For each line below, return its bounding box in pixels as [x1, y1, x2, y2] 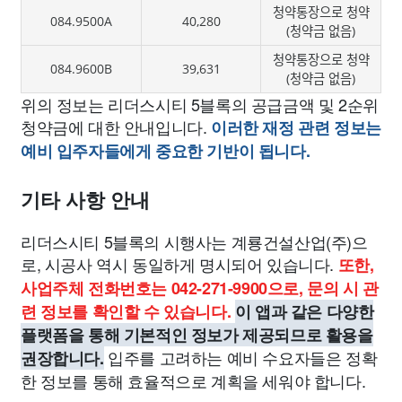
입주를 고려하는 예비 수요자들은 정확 [103, 345, 378, 369]
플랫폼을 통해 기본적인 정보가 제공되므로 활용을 [21, 323, 373, 346]
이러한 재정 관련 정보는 [211, 116, 381, 139]
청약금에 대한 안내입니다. [21, 115, 211, 138]
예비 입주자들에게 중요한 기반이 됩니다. [21, 139, 310, 162]
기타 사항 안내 [21, 189, 150, 212]
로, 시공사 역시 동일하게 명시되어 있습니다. [21, 252, 338, 275]
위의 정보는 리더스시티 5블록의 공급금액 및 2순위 [21, 92, 379, 116]
